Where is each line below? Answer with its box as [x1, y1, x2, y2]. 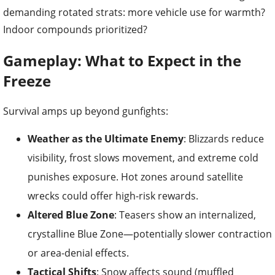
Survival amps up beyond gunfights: [3, 104, 168, 118]
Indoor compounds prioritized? [3, 22, 147, 36]
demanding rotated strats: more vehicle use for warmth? [3, 5, 265, 19]
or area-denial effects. [28, 246, 129, 260]
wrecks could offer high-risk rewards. [28, 189, 198, 203]
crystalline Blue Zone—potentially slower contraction [28, 227, 272, 241]
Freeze [3, 70, 51, 91]
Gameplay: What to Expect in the [3, 50, 241, 71]
